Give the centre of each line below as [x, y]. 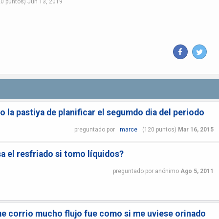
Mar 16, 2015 [196, 129]
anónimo [167, 171]
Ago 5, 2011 [197, 171]
